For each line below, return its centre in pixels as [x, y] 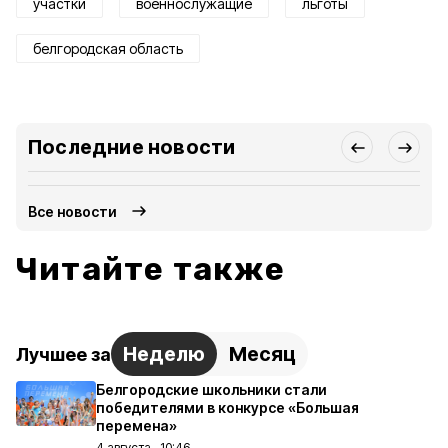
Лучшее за [63, 354]
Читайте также [151, 269]
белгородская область [108, 48]
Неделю [164, 354]
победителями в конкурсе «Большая [227, 407]
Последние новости [132, 147]
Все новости [73, 211]
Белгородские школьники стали [211, 389]
